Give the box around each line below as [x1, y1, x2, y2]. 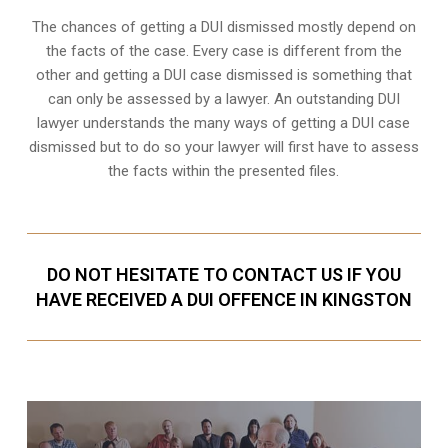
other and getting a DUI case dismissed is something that [35, 65, 412, 84]
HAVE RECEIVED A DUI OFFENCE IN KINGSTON [35, 288, 412, 310]
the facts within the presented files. [108, 161, 340, 180]
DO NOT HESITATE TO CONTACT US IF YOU [46, 263, 401, 285]
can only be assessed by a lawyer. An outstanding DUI [47, 89, 400, 108]
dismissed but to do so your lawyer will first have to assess [28, 137, 419, 156]
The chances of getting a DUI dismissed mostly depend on [31, 17, 416, 36]
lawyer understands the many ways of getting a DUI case [37, 113, 411, 132]
